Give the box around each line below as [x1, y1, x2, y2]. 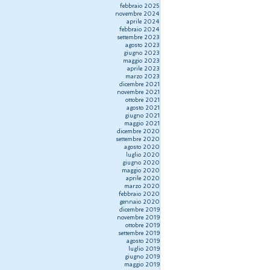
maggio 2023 [123, 57, 160, 64]
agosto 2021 [127, 104, 160, 111]
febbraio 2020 [119, 190, 160, 197]
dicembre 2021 [119, 81, 160, 87]
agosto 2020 [124, 143, 160, 150]
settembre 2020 [116, 136, 160, 142]
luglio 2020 [126, 151, 160, 158]
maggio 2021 [124, 120, 160, 127]
